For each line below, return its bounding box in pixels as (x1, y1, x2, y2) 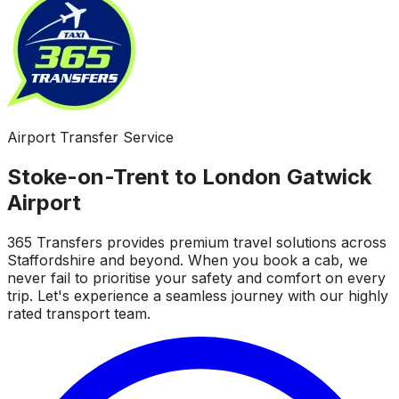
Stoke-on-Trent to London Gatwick (7, 163, 371, 190)
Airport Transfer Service (7, 128, 174, 146)
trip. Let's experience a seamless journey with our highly (7, 286, 388, 305)
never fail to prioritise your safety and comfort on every (7, 268, 386, 287)
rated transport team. (7, 304, 151, 322)
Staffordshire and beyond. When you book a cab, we (7, 250, 368, 269)
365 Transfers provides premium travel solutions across (7, 232, 387, 251)
